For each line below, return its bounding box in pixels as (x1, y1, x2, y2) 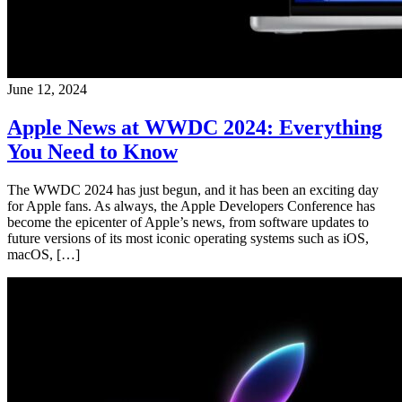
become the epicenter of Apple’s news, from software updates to (7, 214, 369, 231)
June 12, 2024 (7, 82, 87, 98)
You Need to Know (7, 140, 178, 164)
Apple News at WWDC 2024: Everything (7, 116, 382, 140)
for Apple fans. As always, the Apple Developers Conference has (7, 198, 375, 214)
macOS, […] (7, 247, 80, 263)
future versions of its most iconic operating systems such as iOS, (7, 231, 369, 247)
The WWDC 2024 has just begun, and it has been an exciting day (7, 182, 379, 198)
